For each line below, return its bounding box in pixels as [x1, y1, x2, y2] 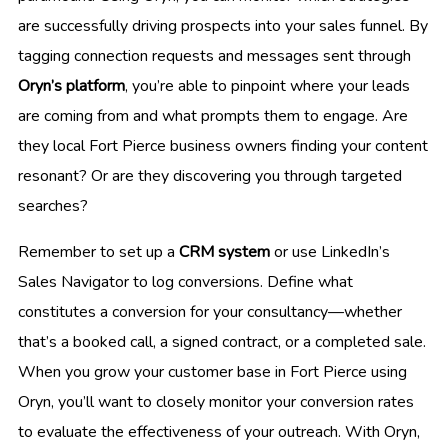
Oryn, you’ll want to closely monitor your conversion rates [18, 391, 414, 414]
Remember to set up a [18, 241, 179, 264]
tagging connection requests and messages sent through [18, 45, 411, 68]
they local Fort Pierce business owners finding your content [18, 135, 428, 158]
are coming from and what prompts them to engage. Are [18, 105, 408, 128]
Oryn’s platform [18, 75, 125, 98]
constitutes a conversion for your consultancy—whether [18, 301, 402, 324]
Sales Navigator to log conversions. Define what [18, 271, 353, 294]
